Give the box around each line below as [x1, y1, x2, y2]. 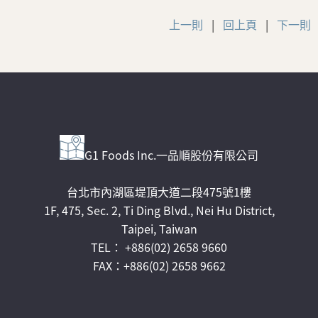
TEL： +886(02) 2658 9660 [91, 238, 227, 256]
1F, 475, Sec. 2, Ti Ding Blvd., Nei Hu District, [43, 201, 275, 219]
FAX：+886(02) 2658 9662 [92, 256, 226, 274]
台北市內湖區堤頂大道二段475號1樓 [67, 182, 251, 200]
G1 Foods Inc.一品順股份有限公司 [84, 146, 258, 163]
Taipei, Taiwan [121, 219, 197, 237]
